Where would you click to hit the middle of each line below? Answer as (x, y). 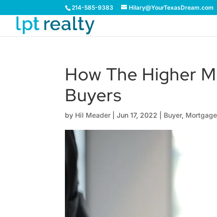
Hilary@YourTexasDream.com (171, 8)
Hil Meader (93, 115)
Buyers (93, 95)
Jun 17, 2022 (137, 115)
